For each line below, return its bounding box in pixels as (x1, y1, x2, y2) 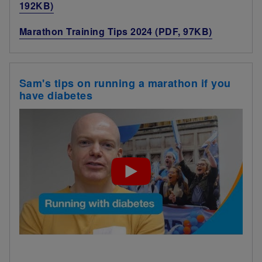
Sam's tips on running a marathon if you (19, 75, 231, 91)
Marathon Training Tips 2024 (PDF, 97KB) (19, 25, 212, 38)
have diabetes (19, 88, 93, 103)
